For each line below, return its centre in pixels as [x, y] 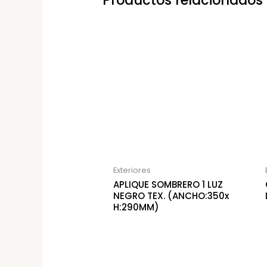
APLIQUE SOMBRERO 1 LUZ [168, 185]
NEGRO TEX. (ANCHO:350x [171, 196]
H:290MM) [136, 207]
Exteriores [132, 170]
